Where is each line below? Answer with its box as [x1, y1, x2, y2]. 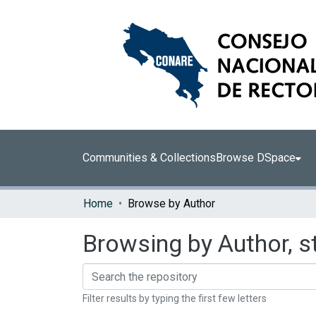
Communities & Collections [83, 151, 216, 164]
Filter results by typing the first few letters [83, 293, 267, 304]
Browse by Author [128, 197, 215, 210]
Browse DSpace [216, 151, 296, 164]
